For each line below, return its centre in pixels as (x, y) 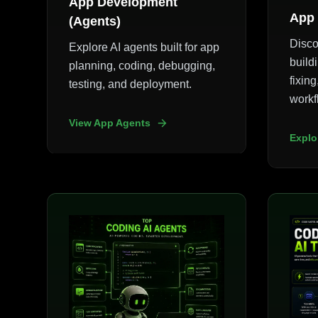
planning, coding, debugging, (142, 65)
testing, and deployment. (131, 84)
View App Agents (110, 122)
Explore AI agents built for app (144, 47)
